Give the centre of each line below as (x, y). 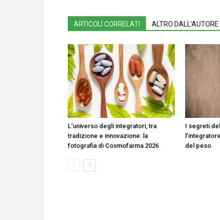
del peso (198, 146)
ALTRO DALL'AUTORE (185, 24)
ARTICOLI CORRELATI (107, 24)
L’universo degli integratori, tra (112, 126)
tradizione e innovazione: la (108, 136)
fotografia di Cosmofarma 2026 (113, 146)
